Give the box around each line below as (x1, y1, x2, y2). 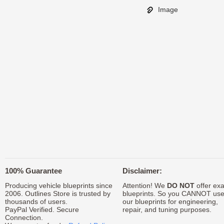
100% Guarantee (5, 166, 62, 175)
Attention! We (122, 181, 167, 189)
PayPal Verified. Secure (5, 205, 79, 213)
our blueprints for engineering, (122, 197, 218, 205)
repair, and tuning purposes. (122, 205, 211, 213)
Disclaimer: (122, 166, 162, 175)
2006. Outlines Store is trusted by (5, 189, 110, 197)
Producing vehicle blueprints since (5, 181, 112, 189)
